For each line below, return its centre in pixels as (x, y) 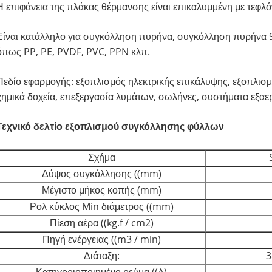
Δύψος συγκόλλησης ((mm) (101, 174)
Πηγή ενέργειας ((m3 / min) (101, 240)
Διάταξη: (101, 256)
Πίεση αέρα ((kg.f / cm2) (101, 223)
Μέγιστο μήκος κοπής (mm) (101, 190)
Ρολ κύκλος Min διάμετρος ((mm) (101, 207)
